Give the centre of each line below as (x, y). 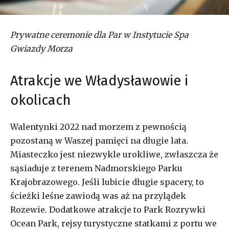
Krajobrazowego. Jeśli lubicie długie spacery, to (107, 182)
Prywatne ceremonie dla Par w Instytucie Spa (99, 35)
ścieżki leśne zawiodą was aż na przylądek (98, 196)
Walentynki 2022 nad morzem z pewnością (98, 127)
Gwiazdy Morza (41, 48)
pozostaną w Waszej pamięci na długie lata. (99, 140)
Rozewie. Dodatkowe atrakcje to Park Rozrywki (108, 209)
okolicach (40, 100)
